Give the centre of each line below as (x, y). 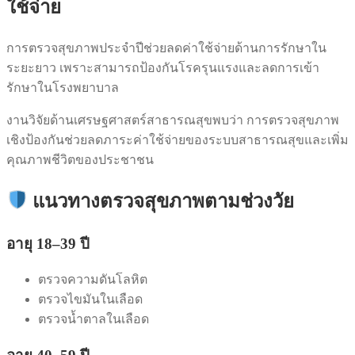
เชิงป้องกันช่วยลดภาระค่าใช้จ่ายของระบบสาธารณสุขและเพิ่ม (177, 139)
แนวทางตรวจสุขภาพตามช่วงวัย (161, 201)
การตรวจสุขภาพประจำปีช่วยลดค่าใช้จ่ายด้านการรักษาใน (166, 48)
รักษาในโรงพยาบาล (63, 87)
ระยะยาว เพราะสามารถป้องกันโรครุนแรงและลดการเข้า (163, 67)
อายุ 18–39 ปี (48, 243)
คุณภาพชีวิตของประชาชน (80, 159)
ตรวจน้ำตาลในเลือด (94, 319)
